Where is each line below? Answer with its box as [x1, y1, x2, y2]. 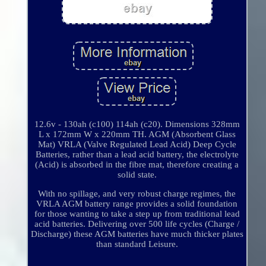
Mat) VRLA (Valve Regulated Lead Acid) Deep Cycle [37, 140, 236, 150]
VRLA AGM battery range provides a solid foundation [36, 199, 238, 209]
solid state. [117, 170, 157, 180]
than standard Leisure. [96, 239, 178, 249]
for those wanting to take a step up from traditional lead [34, 209, 240, 219]
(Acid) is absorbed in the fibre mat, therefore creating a [35, 160, 239, 170]
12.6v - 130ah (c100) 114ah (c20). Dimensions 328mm [34, 119, 240, 129]
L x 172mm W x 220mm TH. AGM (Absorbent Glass [38, 129, 236, 140]
